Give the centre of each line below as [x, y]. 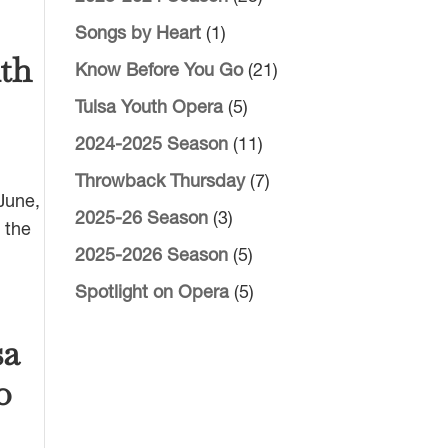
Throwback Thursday [159, 182]
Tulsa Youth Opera [148, 108]
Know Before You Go [158, 71]
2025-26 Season [141, 219]
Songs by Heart [137, 34]
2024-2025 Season [151, 145]
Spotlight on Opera [151, 293]
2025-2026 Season [151, 256]
